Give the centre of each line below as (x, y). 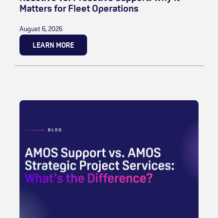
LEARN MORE (53, 45)
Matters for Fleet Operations (79, 8)
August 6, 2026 (41, 28)
